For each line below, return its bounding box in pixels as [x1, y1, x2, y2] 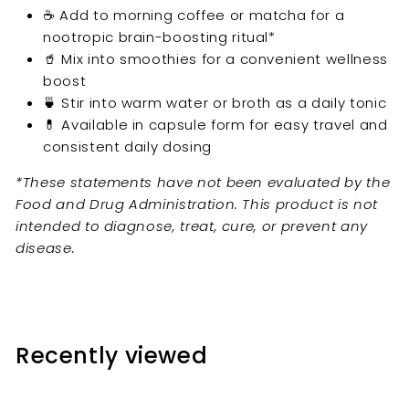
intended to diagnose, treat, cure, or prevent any [16, 216, 368, 236]
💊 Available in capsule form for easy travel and [43, 115, 388, 135]
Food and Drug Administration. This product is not [16, 194, 378, 215]
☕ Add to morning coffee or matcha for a [43, 5, 345, 26]
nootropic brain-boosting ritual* [43, 27, 276, 47]
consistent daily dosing [43, 137, 212, 157]
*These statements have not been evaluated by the [16, 173, 391, 193]
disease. [16, 238, 76, 258]
